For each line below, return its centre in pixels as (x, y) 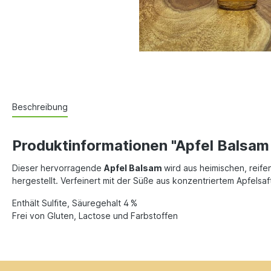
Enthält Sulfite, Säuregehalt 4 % (75, 203)
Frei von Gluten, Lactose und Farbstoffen (95, 215)
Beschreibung (40, 106)
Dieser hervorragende (58, 168)
